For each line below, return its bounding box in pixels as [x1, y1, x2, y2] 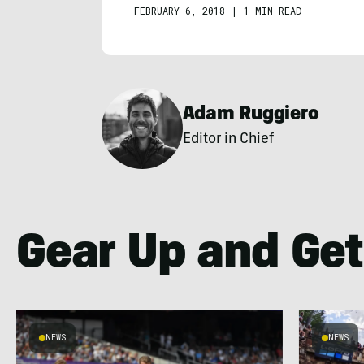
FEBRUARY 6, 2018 [133, 4, 225, 17]
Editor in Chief [182, 132, 274, 147]
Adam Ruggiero [182, 106, 319, 125]
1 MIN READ [243, 4, 301, 17]
